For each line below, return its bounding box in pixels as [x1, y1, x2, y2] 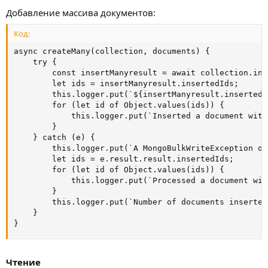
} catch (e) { [14, 132, 95, 142]
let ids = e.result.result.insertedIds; [14, 154, 234, 163]
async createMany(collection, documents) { [14, 46, 210, 56]
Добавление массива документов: [6, 7, 156, 19]
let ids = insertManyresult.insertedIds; [14, 78, 239, 88]
